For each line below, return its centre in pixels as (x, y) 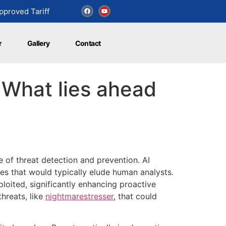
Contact (88, 43)
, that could (135, 196)
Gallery (38, 43)
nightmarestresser (79, 196)
